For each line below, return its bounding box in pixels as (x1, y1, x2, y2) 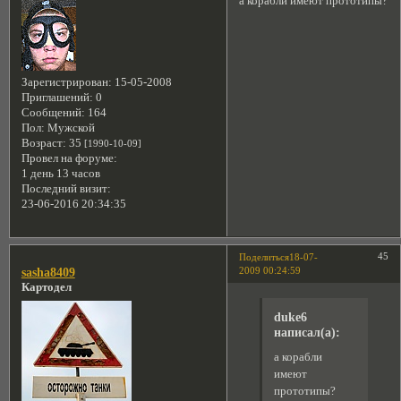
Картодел (21, 281, 72, 294)
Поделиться (239, 252, 290, 263)
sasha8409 (21, 265, 75, 280)
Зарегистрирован (21, 76, 108, 90)
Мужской (44, 122, 95, 135)
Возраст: (21, 137, 66, 150)
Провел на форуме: (21, 152, 117, 166)
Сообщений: (21, 107, 85, 120)
